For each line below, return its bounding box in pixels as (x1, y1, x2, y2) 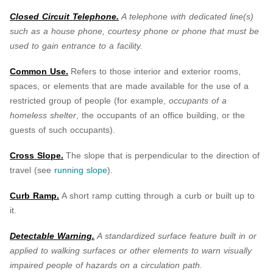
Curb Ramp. (10, 190, 59, 200)
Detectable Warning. (10, 230, 94, 241)
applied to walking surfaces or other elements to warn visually (10, 245, 252, 255)
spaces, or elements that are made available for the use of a (10, 80, 249, 91)
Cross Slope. (10, 150, 63, 160)
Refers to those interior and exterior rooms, (71, 66, 241, 76)
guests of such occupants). (10, 124, 115, 135)
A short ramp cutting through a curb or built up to (62, 190, 255, 200)
